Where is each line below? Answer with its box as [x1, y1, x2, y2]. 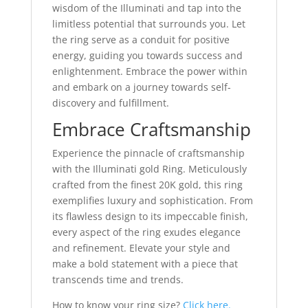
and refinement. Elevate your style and [52, 241, 230, 255]
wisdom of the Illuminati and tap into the [52, 1, 241, 15]
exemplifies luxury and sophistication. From [52, 194, 253, 208]
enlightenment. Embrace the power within [52, 65, 247, 78]
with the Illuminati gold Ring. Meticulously [52, 162, 247, 176]
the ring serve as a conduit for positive [52, 33, 230, 47]
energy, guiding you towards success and [52, 49, 243, 63]
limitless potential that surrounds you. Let [52, 17, 245, 31]
